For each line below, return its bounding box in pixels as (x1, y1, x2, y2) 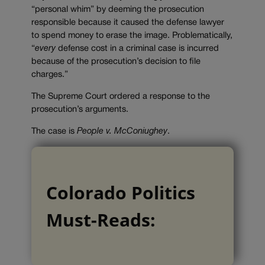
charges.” (31, 71, 68, 79)
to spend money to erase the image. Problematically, (31, 32, 232, 40)
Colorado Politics (46, 180, 195, 205)
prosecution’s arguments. (31, 105, 128, 114)
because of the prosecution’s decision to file (31, 58, 201, 66)
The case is (31, 127, 77, 135)
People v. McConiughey (77, 127, 167, 135)
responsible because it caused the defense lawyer (31, 19, 224, 27)
